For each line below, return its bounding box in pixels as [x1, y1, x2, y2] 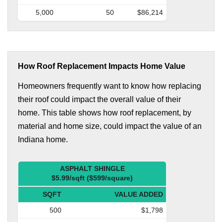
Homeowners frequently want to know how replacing [18, 81, 201, 90]
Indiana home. [18, 135, 68, 144]
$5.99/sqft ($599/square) [52, 173, 133, 182]
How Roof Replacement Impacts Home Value [18, 61, 185, 70]
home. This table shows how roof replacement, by [18, 108, 191, 117]
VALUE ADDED [114, 190, 163, 198]
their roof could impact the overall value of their [18, 95, 181, 104]
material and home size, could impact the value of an [18, 121, 202, 130]
